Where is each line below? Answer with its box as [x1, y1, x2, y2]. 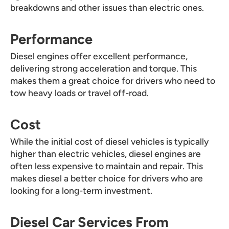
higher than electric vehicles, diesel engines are [10, 148, 201, 159]
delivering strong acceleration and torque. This [10, 63, 197, 74]
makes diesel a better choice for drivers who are [10, 173, 203, 184]
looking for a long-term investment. [10, 185, 152, 196]
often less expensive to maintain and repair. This [10, 161, 203, 172]
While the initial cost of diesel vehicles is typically [10, 136, 209, 147]
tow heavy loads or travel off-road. [10, 87, 149, 99]
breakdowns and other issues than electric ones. [10, 2, 204, 13]
